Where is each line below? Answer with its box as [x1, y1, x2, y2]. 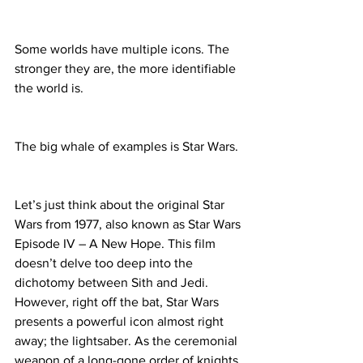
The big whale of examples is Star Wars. [15, 139, 238, 154]
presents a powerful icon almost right [15, 314, 227, 329]
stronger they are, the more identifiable [15, 62, 239, 76]
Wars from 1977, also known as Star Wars [15, 217, 244, 232]
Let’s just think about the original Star [15, 198, 228, 212]
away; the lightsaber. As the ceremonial [15, 334, 241, 348]
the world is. [15, 81, 83, 96]
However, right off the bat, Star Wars [15, 295, 222, 310]
